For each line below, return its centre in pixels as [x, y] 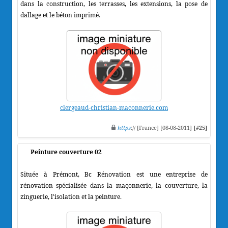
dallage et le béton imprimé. [60, 15]
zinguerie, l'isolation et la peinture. [71, 196]
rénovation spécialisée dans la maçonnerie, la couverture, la [114, 185]
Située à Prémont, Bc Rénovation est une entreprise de [114, 174]
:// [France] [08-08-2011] [162, 127]
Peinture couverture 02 [66, 152]
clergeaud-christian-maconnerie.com [114, 107]
